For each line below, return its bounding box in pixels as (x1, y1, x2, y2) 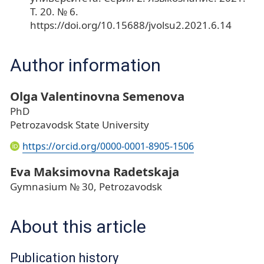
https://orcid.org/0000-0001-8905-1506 (22, 139, 194, 153)
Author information (10, 54, 161, 75)
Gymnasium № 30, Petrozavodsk (10, 180, 162, 194)
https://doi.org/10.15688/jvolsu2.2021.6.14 (29, 18, 232, 32)
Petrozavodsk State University (10, 117, 149, 131)
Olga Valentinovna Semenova (10, 87, 184, 104)
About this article (10, 216, 146, 237)
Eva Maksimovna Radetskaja (10, 163, 179, 180)
